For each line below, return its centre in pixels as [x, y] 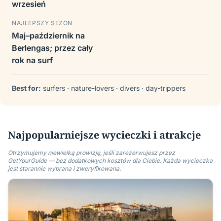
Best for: [26, 88]
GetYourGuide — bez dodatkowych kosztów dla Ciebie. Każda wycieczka [110, 161]
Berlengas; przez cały [52, 48]
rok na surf [32, 60]
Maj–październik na [48, 36]
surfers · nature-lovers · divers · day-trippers [113, 88]
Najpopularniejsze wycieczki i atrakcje [104, 135]
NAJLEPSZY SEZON [42, 23]
